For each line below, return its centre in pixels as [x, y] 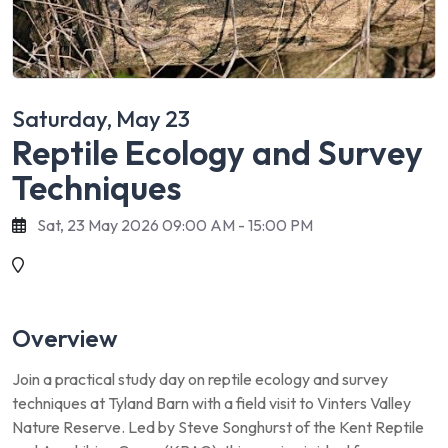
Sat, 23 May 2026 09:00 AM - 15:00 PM [175, 225]
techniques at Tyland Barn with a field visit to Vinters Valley [211, 403]
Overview [65, 338]
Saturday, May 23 [101, 119]
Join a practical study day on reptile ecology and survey [200, 379]
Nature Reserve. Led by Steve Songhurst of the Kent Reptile [218, 427]
